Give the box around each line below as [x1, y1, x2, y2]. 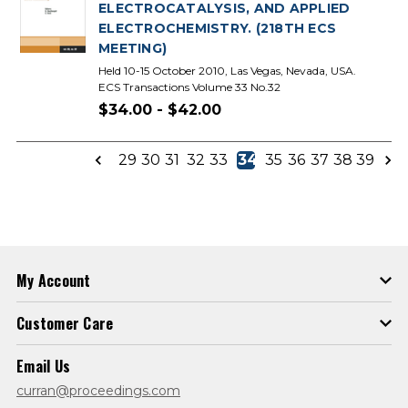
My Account [16, 270, 91, 291]
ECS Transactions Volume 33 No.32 [98, 80, 280, 94]
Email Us [16, 355, 70, 377]
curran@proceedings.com [16, 382, 180, 399]
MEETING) [98, 40, 167, 56]
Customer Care [16, 312, 114, 334]
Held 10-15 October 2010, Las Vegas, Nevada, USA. [98, 64, 356, 77]
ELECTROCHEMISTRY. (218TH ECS [98, 20, 336, 36]
